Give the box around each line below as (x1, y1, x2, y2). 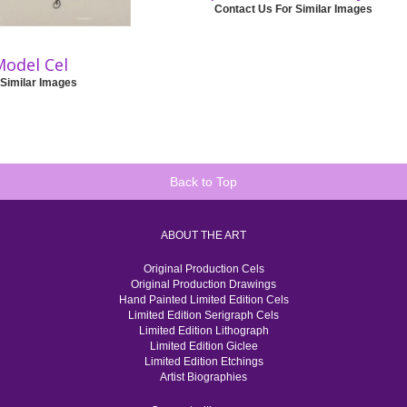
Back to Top (170, 174, 237, 189)
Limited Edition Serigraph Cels (128, 308, 279, 322)
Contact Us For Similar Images (213, 3, 372, 16)
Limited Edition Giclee (149, 339, 258, 352)
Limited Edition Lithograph (138, 323, 269, 337)
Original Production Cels (143, 262, 264, 275)
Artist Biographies (160, 370, 247, 383)
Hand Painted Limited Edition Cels (118, 293, 289, 306)
